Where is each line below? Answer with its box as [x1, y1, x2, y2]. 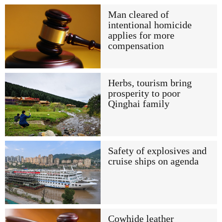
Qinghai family [108, 98, 169, 109]
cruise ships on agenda [108, 156, 199, 166]
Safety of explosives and [108, 145, 207, 156]
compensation [108, 41, 164, 52]
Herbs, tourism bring [108, 77, 192, 88]
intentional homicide [108, 20, 192, 31]
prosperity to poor [108, 88, 180, 99]
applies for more [108, 30, 174, 41]
